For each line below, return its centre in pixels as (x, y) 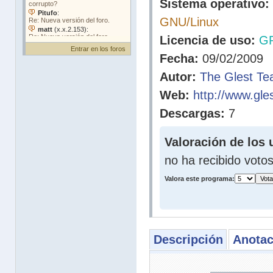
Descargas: (192, 113)
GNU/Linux (189, 22)
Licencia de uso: (207, 40)
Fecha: (179, 58)
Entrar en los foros (98, 49)
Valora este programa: (200, 179)
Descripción (188, 239)
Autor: (178, 77)
